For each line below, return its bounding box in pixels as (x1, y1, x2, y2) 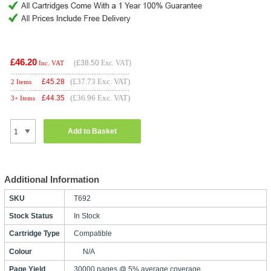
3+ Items (10, 94, 35, 102)
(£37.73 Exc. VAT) (70, 77, 130, 86)
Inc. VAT (38, 59, 64, 67)
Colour (8, 247, 32, 256)
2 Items (10, 78, 31, 85)
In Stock (73, 212, 100, 220)
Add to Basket (67, 126, 117, 135)
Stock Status (8, 212, 53, 220)
